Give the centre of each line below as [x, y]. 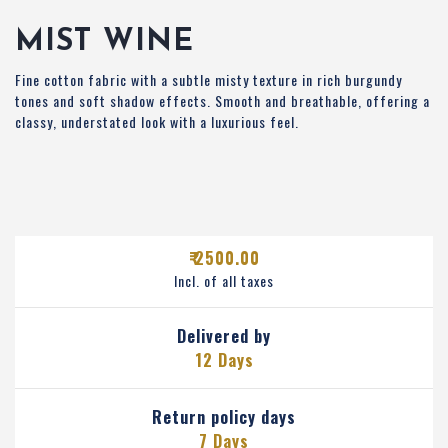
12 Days [224, 360]
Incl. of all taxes [224, 281]
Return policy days [224, 417]
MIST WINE [104, 43]
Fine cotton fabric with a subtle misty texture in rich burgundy [208, 80]
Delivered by [224, 336]
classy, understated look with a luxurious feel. [157, 122]
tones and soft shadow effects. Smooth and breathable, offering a [222, 101]
